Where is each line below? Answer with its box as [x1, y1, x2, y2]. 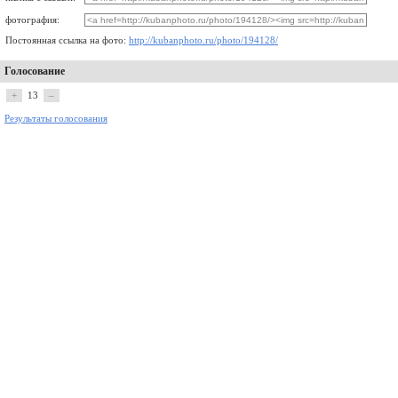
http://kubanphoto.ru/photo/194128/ [129, 36, 278, 45]
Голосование [4, 65, 65, 77]
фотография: [5, 15, 60, 25]
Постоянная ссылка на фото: [5, 36, 129, 45]
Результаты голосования [4, 114, 107, 123]
